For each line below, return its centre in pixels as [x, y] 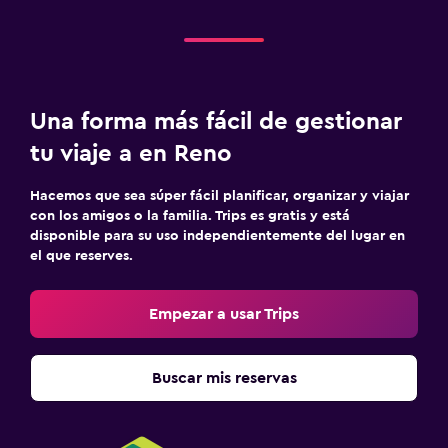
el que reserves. [81, 256]
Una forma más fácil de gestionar [216, 122]
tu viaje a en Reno [131, 154]
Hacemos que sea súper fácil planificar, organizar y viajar [219, 196]
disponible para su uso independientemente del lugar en [217, 236]
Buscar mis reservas [224, 378]
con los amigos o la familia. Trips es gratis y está [190, 216]
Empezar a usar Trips [224, 314]
